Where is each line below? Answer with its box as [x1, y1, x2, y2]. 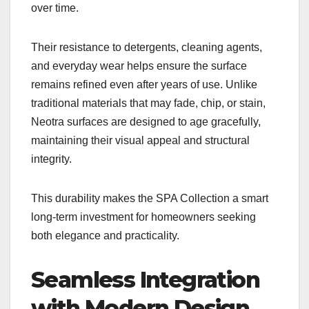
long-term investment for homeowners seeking [31, 210, 256, 223]
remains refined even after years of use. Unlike [31, 78, 257, 90]
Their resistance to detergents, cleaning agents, [31, 41, 262, 53]
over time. [31, 1, 79, 14]
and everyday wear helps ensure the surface [31, 59, 247, 72]
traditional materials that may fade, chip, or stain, [31, 97, 266, 109]
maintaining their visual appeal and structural [31, 134, 250, 146]
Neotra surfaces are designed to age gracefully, [31, 115, 261, 128]
